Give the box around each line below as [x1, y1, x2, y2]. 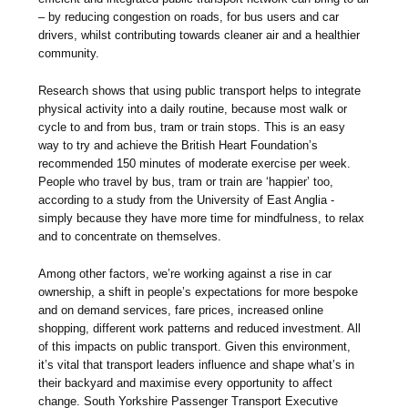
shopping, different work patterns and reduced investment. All [38, 321, 362, 336]
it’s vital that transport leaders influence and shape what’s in [38, 358, 355, 372]
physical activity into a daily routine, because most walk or [38, 102, 348, 117]
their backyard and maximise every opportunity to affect [38, 376, 333, 391]
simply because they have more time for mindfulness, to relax [38, 211, 365, 226]
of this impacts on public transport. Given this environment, [38, 340, 352, 354]
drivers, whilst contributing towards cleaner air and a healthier [38, 28, 361, 43]
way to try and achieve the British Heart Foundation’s [38, 138, 319, 153]
